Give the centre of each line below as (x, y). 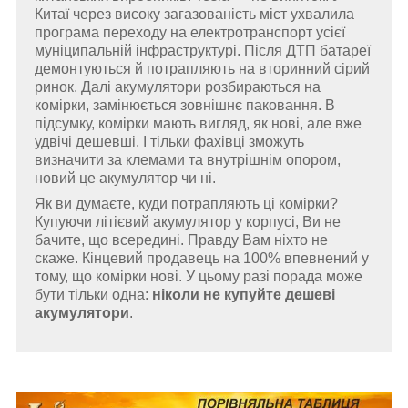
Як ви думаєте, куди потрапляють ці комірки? (186, 204)
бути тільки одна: (93, 295)
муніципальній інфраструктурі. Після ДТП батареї (203, 51)
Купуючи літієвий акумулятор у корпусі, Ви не (188, 222)
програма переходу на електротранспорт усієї (190, 33)
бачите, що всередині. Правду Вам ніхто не (181, 240)
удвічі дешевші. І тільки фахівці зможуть (169, 142)
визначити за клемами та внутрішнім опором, (188, 160)
